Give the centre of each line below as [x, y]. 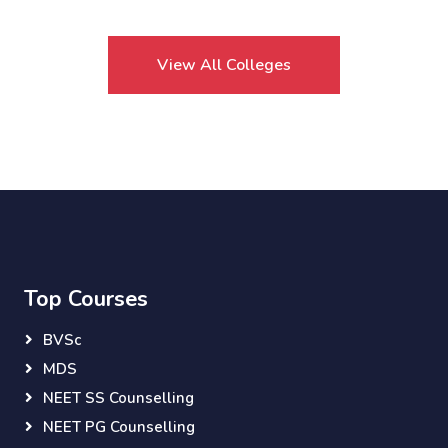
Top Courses [86, 299]
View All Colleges [224, 65]
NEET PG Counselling [119, 427]
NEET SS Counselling [118, 398]
